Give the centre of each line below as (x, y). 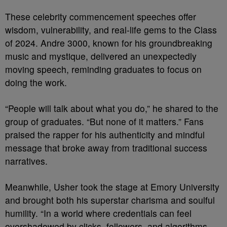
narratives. (26, 161)
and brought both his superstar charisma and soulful (110, 200)
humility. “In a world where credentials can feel (98, 213)
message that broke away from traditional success (106, 148)
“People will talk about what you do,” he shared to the (112, 108)
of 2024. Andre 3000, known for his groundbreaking (109, 43)
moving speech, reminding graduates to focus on (103, 69)
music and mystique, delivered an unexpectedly (101, 56)
